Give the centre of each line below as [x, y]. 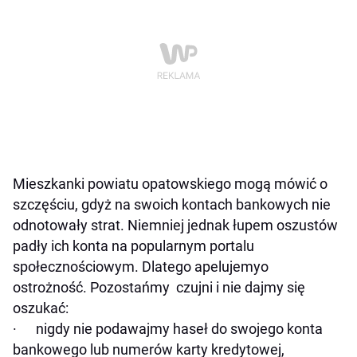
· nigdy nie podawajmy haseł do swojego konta [168, 329]
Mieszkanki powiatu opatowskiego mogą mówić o [170, 184]
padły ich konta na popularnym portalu [133, 246]
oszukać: [41, 308]
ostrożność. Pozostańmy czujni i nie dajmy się [159, 288]
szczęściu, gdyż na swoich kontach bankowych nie [172, 205]
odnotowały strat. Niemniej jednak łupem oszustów [175, 226]
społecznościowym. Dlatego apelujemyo [141, 267]
